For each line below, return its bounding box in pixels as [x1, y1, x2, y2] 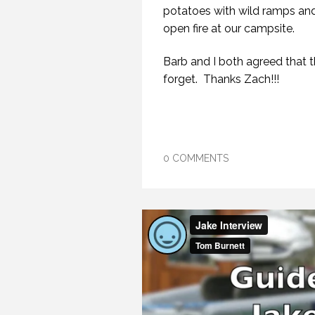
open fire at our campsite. [163, 22, 295, 36]
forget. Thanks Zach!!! [163, 72, 279, 86]
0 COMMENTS [163, 153, 229, 165]
